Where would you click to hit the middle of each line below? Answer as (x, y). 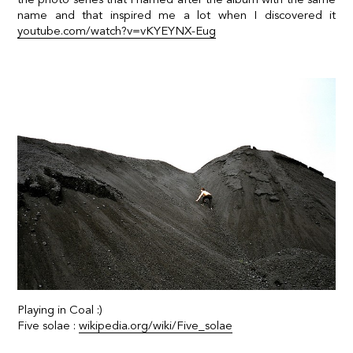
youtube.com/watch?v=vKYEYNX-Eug (117, 30)
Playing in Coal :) (60, 310)
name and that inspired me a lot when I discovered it (176, 15)
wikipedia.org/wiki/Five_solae (156, 326)
